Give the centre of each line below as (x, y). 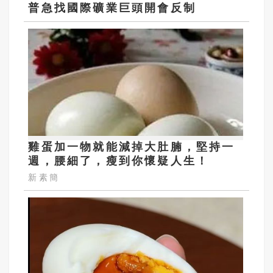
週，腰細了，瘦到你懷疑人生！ (119, 161)
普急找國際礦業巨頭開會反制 (112, 8)
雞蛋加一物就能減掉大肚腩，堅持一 (132, 147)
